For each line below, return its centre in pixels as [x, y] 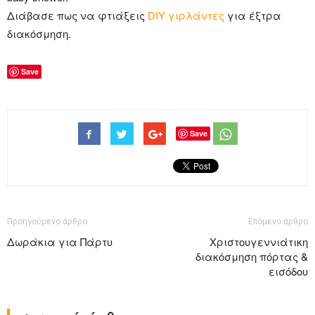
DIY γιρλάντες [187, 15]
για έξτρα [254, 15]
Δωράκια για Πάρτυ [60, 241]
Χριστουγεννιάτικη [259, 241]
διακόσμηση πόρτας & [252, 256]
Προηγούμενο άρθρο [47, 221]
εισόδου [288, 271]
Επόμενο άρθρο [278, 221]
